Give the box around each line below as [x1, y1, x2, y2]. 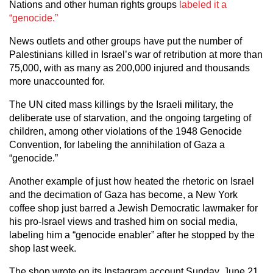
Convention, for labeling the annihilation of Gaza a [9, 140, 225, 150]
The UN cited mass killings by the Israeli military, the [9, 99, 233, 110]
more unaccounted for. [9, 76, 105, 87]
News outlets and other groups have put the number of [9, 36, 242, 46]
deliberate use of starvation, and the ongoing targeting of [9, 113, 251, 123]
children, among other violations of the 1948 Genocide [9, 126, 242, 136]
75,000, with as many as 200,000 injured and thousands [9, 63, 250, 73]
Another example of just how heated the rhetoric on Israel [9, 176, 254, 186]
